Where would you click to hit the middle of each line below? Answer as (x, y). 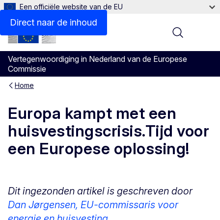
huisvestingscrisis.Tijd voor (109, 131)
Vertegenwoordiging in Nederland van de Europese (97, 59)
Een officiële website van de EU (71, 7)
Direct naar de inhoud (54, 22)
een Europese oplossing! (99, 149)
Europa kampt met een (92, 113)
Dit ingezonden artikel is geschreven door (100, 191)
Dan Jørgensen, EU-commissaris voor (93, 205)
